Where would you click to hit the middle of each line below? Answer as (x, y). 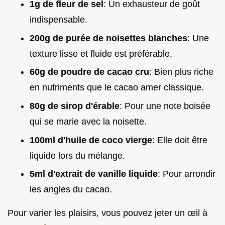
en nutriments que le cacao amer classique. (117, 88)
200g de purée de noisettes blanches (108, 38)
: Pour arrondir (187, 174)
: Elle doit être (180, 140)
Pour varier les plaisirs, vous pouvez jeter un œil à (107, 213)
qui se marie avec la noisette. (88, 121)
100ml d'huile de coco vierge (91, 140)
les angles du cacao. (71, 190)
